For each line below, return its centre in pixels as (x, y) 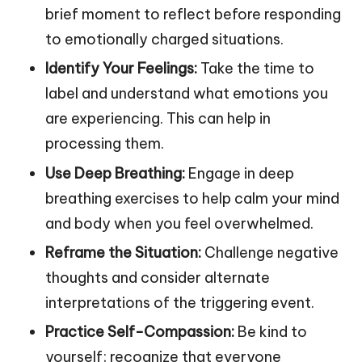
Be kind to (271, 331)
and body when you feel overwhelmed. (179, 223)
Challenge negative (270, 252)
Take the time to (256, 69)
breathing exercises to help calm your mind (192, 198)
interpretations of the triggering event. (180, 302)
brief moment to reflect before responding (193, 15)
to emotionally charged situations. (164, 40)
